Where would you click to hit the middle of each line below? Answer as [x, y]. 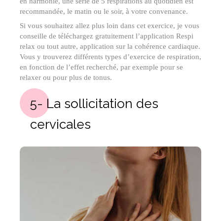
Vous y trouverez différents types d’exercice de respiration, [110, 57]
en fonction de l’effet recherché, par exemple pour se [101, 67]
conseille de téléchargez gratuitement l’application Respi [107, 36]
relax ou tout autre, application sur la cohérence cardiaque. [110, 47]
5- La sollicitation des [94, 104]
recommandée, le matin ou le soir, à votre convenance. [104, 12]
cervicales [60, 125]
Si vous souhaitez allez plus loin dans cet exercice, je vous [110, 26]
